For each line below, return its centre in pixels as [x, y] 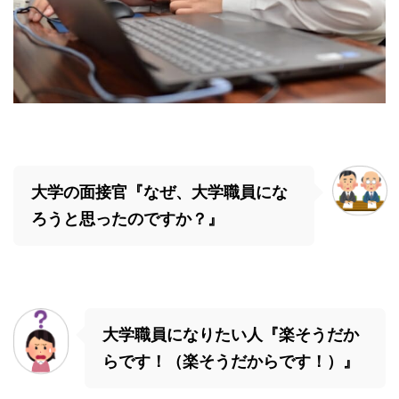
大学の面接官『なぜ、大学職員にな [159, 192]
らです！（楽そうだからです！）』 [231, 362]
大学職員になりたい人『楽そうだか [231, 335]
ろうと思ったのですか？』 [127, 219]
